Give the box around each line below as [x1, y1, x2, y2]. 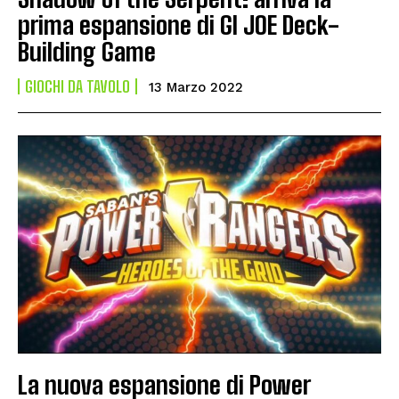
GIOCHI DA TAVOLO [25, 76, 130, 96]
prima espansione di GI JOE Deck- [18, 9, 339, 40]
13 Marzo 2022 [149, 78, 243, 95]
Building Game [18, 36, 156, 67]
